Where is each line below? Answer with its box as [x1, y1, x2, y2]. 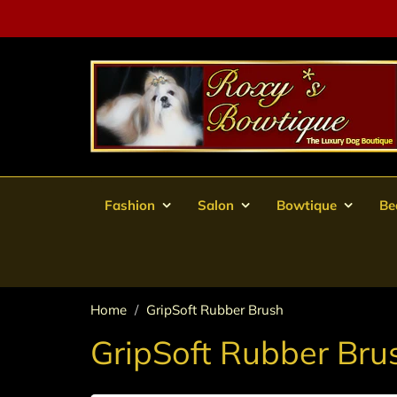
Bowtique [276, 197, 337, 214]
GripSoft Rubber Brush [146, 301, 284, 318]
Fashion [105, 197, 155, 214]
